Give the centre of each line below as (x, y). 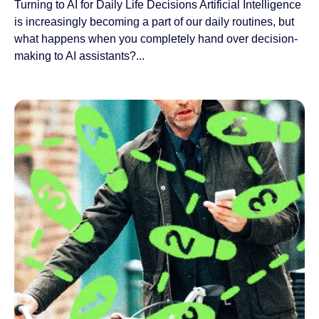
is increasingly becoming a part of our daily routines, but (154, 21)
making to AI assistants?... (79, 56)
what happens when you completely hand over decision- (156, 38)
